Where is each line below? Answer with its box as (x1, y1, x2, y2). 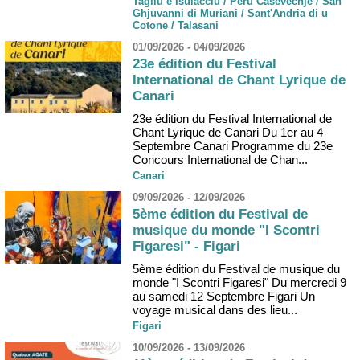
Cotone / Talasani (133, 18, 219, 31)
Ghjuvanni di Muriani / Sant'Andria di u (133, 6, 328, 19)
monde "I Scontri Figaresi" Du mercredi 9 (133, 275, 346, 289)
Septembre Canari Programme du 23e (133, 138, 333, 153)
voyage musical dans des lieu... (133, 302, 297, 317)
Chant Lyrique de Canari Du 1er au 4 (133, 125, 323, 139)
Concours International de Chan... (133, 152, 308, 166)
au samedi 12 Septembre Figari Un (133, 288, 315, 303)
